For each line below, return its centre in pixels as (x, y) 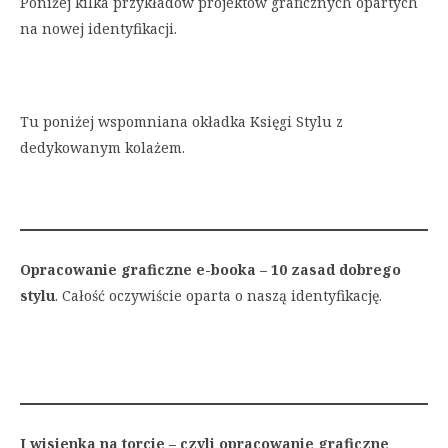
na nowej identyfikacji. (98, 29)
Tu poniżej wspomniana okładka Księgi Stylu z (181, 122)
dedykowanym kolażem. (102, 148)
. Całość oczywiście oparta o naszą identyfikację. (218, 296)
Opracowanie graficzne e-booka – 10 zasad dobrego (210, 270)
